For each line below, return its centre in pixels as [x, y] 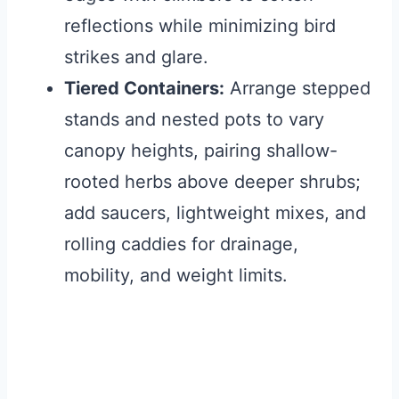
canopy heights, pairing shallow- [201, 151]
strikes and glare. [136, 57]
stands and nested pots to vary [194, 120]
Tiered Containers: [144, 89]
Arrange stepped [297, 89]
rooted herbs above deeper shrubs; [212, 182]
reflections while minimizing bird [200, 26]
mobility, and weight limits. [176, 276]
